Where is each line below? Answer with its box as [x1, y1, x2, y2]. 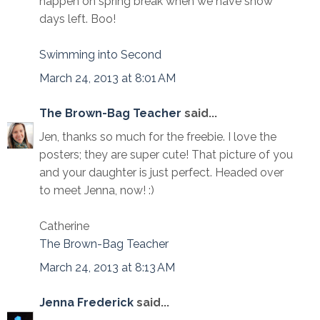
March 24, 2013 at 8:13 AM [39, 260, 175, 274]
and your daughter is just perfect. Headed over [39, 165, 284, 179]
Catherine [39, 219, 89, 233]
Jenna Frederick [39, 295, 134, 309]
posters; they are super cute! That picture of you [39, 147, 293, 161]
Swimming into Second [39, 47, 161, 61]
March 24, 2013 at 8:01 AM [39, 71, 176, 85]
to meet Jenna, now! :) [39, 183, 154, 197]
